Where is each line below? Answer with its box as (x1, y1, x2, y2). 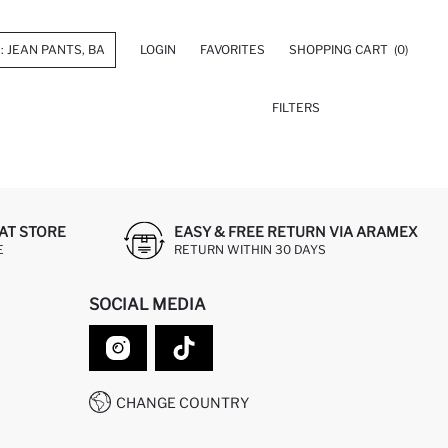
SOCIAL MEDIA (89, 295, 206, 314)
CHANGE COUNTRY (116, 393, 249, 411)
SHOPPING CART (289, 42, 391, 57)
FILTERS (271, 100, 320, 115)
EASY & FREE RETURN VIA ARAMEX (174, 222, 418, 240)
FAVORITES (200, 42, 265, 57)
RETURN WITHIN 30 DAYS (174, 241, 326, 257)
